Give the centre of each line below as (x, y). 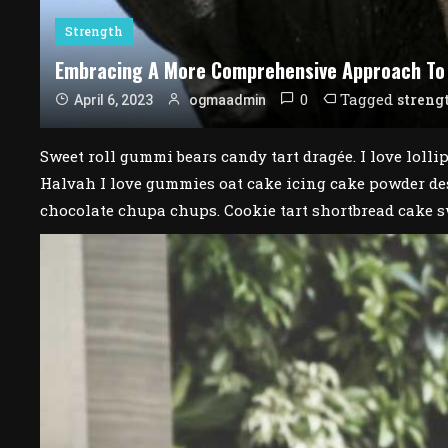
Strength (94, 30)
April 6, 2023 (113, 99)
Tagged (368, 98)
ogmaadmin (227, 99)
